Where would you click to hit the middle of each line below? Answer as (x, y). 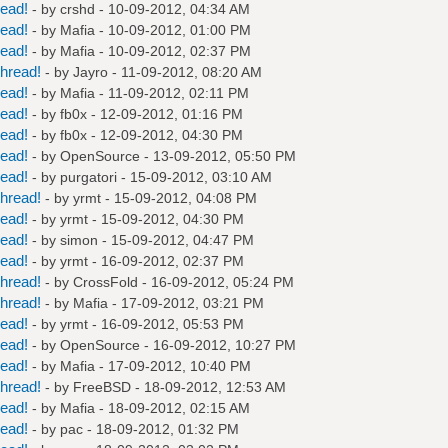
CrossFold (105, 281)
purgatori (88, 176)
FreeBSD (101, 386)
